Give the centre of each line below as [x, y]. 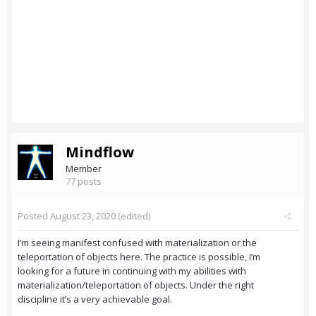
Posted [34, 216]
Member [84, 169]
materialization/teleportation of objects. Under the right [136, 285]
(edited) [133, 216]
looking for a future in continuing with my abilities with [132, 271]
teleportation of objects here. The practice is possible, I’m [139, 257]
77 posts [84, 182]
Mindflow [100, 152]
